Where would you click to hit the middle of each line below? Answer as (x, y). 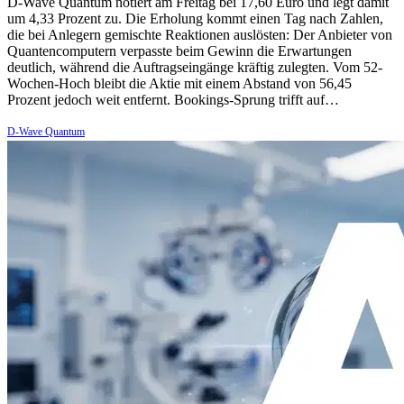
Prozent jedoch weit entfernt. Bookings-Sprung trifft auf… (173, 99)
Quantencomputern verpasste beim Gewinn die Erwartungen (179, 50)
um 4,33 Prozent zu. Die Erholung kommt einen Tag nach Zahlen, (195, 18)
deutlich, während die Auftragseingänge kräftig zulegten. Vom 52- (195, 67)
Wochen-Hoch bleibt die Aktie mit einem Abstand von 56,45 (179, 83)
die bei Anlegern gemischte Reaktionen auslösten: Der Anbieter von (200, 34)
